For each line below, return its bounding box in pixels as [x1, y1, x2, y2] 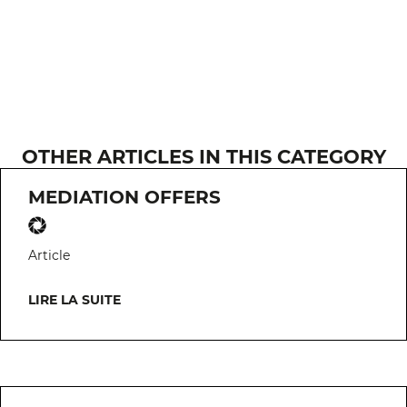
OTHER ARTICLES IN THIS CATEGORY [21, 145, 386, 168]
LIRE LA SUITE [28, 292, 121, 308]
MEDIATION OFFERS [28, 186, 221, 208]
